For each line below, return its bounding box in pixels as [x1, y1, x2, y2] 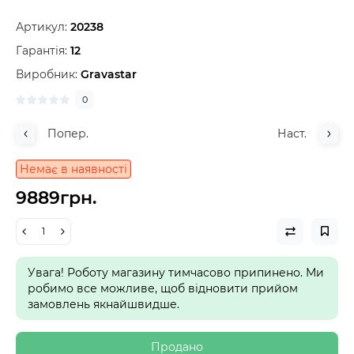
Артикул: [16, 19, 67, 34]
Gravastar [81, 66, 137, 81]
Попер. [47, 126, 88, 141]
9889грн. [16, 186, 96, 209]
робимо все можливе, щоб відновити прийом [28, 281, 298, 296]
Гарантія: [16, 43, 67, 58]
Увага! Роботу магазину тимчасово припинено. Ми [28, 265, 324, 280]
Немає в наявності [20, 161, 127, 176]
